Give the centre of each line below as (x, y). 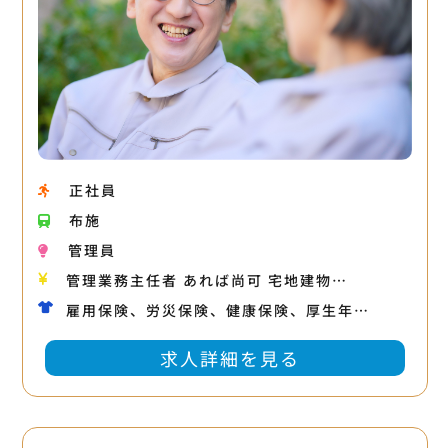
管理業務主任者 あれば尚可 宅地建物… (206, 280)
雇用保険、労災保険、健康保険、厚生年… (217, 310)
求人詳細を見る (229, 358)
